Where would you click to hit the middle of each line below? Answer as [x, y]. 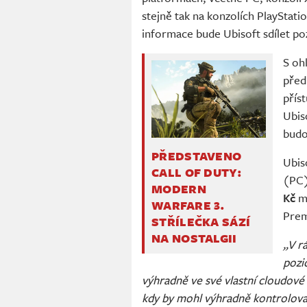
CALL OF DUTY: [196, 172]
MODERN [179, 188]
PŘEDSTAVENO [197, 156]
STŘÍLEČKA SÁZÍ [201, 221]
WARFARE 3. [188, 205]
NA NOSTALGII [194, 238]
